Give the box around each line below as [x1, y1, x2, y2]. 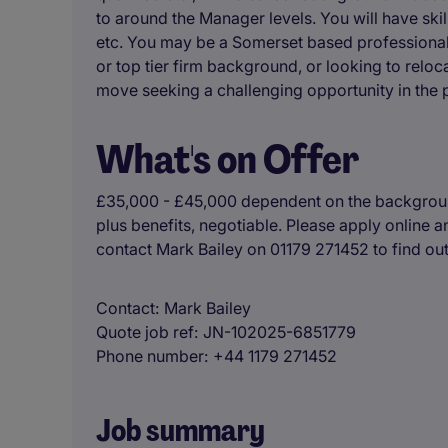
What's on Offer [96, 133, 359, 185]
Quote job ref [96, 322, 194, 342]
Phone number [96, 346, 204, 366]
